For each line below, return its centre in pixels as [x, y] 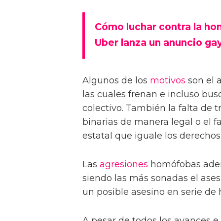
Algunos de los [116, 81]
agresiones [124, 165]
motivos [168, 81]
